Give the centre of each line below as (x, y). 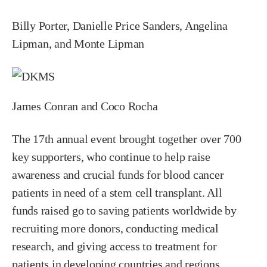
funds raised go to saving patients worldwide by (124, 211)
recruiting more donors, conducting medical (115, 229)
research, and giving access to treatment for (114, 246)
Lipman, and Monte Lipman (78, 44)
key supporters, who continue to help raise (111, 157)
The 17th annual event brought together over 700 (127, 139)
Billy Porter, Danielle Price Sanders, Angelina (120, 26)
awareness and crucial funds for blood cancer (118, 175)
